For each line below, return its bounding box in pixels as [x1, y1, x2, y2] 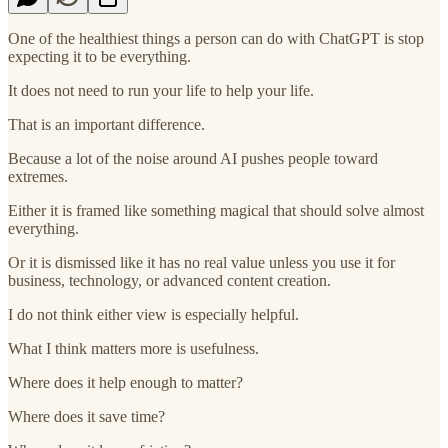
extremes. [8, 167, 68, 185]
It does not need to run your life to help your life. [8, 81, 314, 99]
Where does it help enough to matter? [8, 373, 243, 391]
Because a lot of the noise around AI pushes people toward [8, 149, 378, 167]
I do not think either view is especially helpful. [8, 305, 299, 323]
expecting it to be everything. [8, 47, 191, 65]
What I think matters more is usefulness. [8, 339, 259, 357]
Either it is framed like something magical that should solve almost [8, 201, 424, 219]
